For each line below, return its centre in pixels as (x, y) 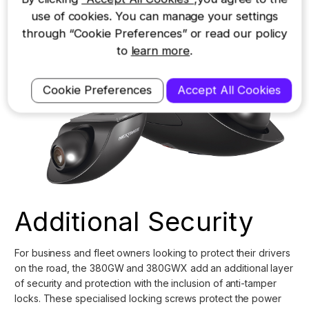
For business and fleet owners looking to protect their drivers (152, 253)
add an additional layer (242, 268)
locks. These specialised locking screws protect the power (148, 299)
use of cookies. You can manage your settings (154, 16)
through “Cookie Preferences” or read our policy (154, 33)
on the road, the (52, 268)
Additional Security (134, 222)
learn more (160, 51)
